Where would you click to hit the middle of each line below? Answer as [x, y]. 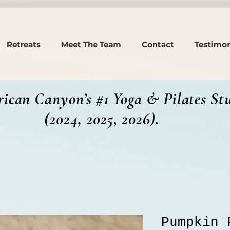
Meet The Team [91, 45]
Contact [158, 45]
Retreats [24, 45]
